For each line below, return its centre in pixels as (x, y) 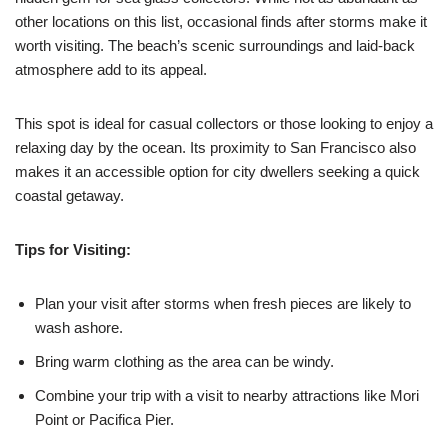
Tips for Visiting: (73, 249)
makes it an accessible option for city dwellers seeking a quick (217, 171)
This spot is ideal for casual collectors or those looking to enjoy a (224, 123)
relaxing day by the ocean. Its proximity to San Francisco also (215, 147)
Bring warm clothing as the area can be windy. (184, 361)
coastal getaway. (69, 195)
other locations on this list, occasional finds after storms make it (221, 21)
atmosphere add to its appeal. (111, 69)
